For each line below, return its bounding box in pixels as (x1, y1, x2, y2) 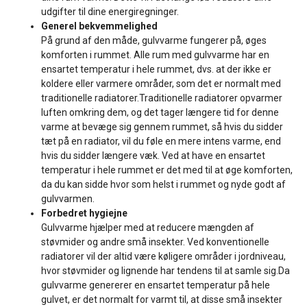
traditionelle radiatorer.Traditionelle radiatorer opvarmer (41, 93, 282, 104)
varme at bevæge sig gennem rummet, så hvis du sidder (41, 121, 283, 133)
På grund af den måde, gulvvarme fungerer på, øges (41, 35, 267, 47)
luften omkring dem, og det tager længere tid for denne (41, 107, 279, 119)
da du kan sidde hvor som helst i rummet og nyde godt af (41, 179, 286, 191)
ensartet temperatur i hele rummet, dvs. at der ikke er (41, 64, 271, 75)
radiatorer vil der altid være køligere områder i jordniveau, (41, 251, 286, 262)
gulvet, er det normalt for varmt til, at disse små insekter (41, 294, 282, 306)
